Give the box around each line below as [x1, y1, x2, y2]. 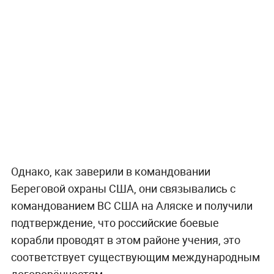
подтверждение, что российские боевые [10, 215, 219, 230]
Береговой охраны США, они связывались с [10, 180, 235, 196]
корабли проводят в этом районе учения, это [10, 232, 240, 247]
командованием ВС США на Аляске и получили [10, 198, 253, 213]
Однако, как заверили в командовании [10, 163, 210, 179]
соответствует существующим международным [10, 249, 260, 264]
